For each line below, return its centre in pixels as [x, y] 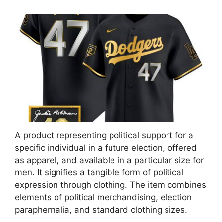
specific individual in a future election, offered [106, 148]
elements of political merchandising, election [103, 197]
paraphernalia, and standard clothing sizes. [101, 210]
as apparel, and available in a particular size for [109, 160]
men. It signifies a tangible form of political [99, 173]
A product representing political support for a [104, 136]
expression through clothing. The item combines [111, 185]
